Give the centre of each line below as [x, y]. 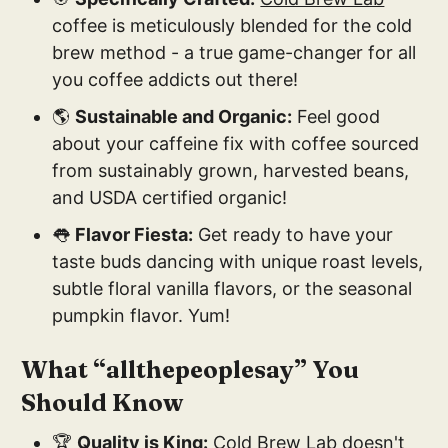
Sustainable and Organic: [184, 117]
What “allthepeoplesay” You [190, 370]
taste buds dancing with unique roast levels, [238, 262]
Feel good [336, 117]
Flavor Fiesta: [134, 235]
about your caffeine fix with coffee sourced [236, 144]
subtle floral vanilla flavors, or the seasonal [232, 289]
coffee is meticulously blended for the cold [232, 26]
